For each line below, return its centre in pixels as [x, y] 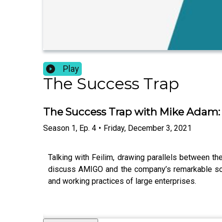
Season [56, 128]
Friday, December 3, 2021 [148, 128]
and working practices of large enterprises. [122, 181]
